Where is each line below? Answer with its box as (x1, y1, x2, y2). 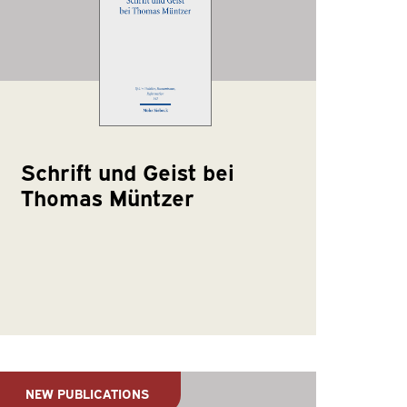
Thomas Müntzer (21, 181, 195, 211)
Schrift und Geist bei (21, 155, 235, 185)
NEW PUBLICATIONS (25, 383, 150, 402)
